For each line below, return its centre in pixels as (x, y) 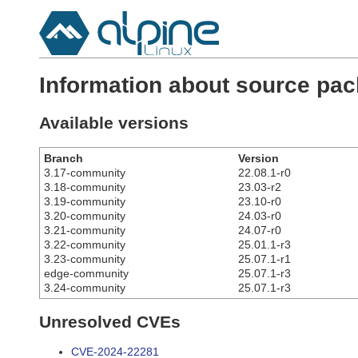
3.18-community (85, 187)
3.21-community (85, 230)
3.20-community (85, 215)
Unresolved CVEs (110, 322)
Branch (64, 158)
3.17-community (85, 172)
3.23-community (85, 259)
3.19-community (85, 201)
